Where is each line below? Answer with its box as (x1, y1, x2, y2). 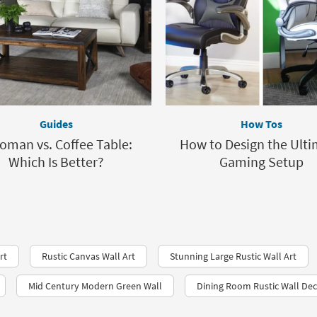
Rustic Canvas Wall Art (42, 250, 135, 263)
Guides (39, 117, 73, 131)
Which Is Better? (8, 153, 104, 171)
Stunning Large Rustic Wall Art (170, 250, 296, 263)
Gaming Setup (219, 153, 304, 171)
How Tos (240, 117, 282, 131)
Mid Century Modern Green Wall (28, 279, 162, 292)
